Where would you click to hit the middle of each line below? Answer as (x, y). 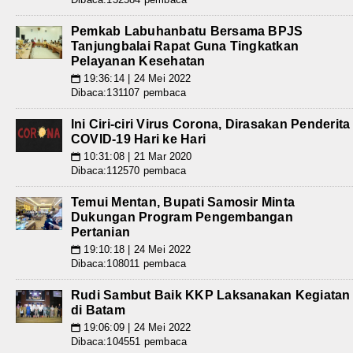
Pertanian (101, 232)
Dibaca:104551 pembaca (129, 341)
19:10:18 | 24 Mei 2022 (136, 249)
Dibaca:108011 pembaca (129, 263)
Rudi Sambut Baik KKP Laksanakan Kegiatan (211, 295)
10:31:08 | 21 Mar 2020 (136, 156)
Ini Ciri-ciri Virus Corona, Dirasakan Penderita (211, 124)
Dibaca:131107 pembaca (129, 92)
